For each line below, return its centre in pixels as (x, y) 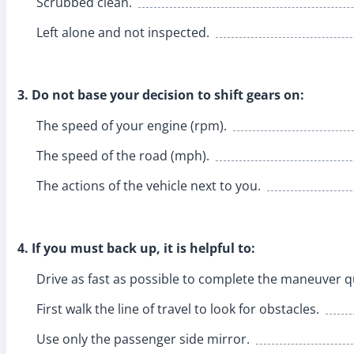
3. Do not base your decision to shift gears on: (161, 94)
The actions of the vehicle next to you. (149, 185)
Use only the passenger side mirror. (143, 339)
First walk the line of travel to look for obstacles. (178, 309)
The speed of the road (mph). (123, 155)
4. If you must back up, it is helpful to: (136, 248)
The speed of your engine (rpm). (132, 125)
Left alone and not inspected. (123, 32)
